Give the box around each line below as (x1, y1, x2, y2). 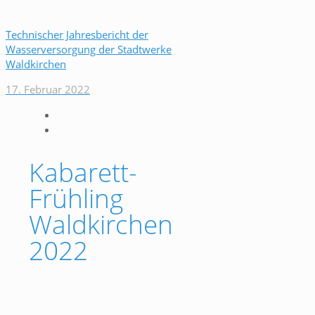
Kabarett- (29, 153, 137, 190)
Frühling (29, 179, 123, 216)
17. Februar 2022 (6, 82, 90, 96)
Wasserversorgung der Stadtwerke (6, 42, 172, 56)
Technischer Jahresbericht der (6, 27, 148, 41)
